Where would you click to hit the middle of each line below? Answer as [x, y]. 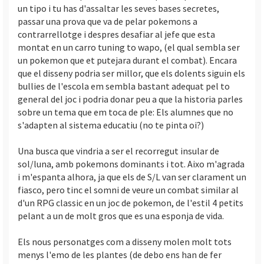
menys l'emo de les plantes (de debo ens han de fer [120, 254]
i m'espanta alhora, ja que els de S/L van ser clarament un [132, 176]
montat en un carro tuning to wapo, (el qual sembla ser [129, 47]
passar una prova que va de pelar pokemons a [108, 21]
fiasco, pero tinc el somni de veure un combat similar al [128, 189]
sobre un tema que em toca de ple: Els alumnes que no [126, 112]
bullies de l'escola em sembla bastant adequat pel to [124, 86]
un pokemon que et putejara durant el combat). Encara [127, 60]
